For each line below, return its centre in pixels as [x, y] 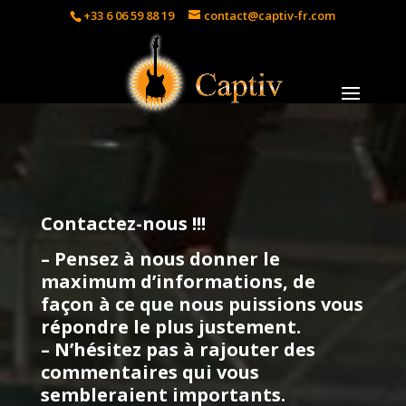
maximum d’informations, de [178, 281]
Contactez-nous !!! [123, 223]
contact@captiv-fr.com [270, 15]
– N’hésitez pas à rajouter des [178, 349]
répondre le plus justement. [171, 327]
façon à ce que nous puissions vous [202, 304]
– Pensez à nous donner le [160, 259]
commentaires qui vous [150, 372]
